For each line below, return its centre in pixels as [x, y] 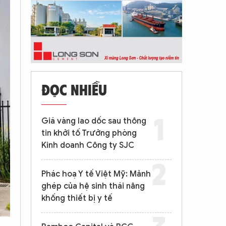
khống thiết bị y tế [77, 198]
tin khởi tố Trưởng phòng [89, 133]
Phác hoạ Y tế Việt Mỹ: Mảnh [96, 174]
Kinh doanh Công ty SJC [88, 145]
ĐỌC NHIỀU [74, 89]
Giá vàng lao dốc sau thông [94, 121]
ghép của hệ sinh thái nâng [93, 186]
